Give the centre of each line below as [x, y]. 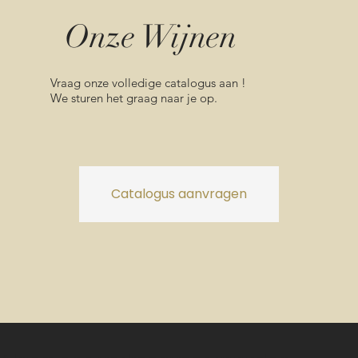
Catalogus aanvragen [179, 194]
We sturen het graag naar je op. [133, 98]
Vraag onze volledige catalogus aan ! [148, 83]
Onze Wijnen [150, 37]
